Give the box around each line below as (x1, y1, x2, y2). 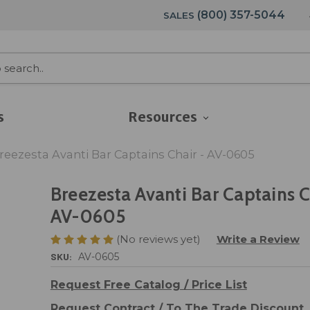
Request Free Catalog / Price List (50, 277, 247, 291)
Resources (127, 109, 199, 125)
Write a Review (216, 232, 300, 246)
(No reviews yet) (116, 232, 201, 246)
